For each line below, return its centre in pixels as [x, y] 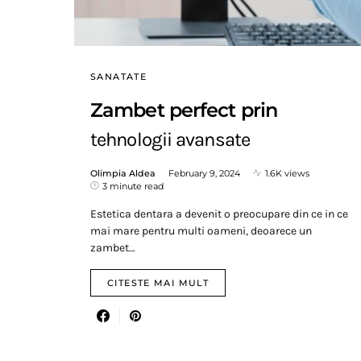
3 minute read [133, 186]
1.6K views [287, 173]
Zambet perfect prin [184, 110]
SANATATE [118, 76]
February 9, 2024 [204, 173]
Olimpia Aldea [123, 173]
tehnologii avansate [170, 139]
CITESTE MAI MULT [158, 282]
